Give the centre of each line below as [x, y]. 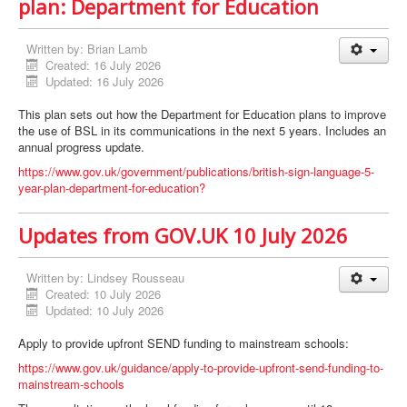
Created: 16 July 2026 [104, 65]
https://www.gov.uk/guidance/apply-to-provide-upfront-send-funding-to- [201, 368]
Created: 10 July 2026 [104, 294]
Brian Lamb [117, 49]
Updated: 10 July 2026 [105, 311]
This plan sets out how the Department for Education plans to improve [202, 114]
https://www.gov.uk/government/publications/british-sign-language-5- [196, 172]
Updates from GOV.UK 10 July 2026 [183, 236]
